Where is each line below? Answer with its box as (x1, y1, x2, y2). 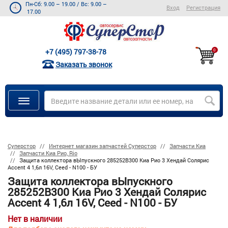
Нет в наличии (8, 213, 62, 224)
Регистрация (186, 4, 220, 11)
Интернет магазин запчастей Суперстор (49, 142, 156, 150)
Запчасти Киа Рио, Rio (19, 150, 77, 157)
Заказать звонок (55, 59, 112, 69)
